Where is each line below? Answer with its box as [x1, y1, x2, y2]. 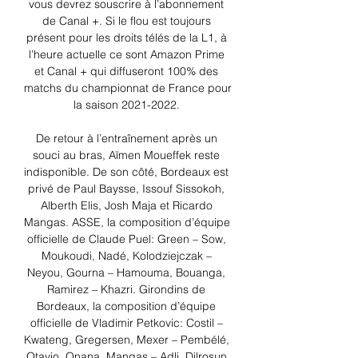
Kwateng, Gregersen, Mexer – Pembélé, [24, 332, 229, 348]
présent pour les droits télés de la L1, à [26, 30, 227, 46]
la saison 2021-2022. [73, 97, 183, 113]
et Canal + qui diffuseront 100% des [34, 64, 218, 79]
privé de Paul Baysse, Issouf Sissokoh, [28, 181, 225, 197]
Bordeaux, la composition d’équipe [37, 299, 216, 314]
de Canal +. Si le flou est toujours [42, 14, 211, 29]
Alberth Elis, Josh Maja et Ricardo [40, 198, 213, 213]
